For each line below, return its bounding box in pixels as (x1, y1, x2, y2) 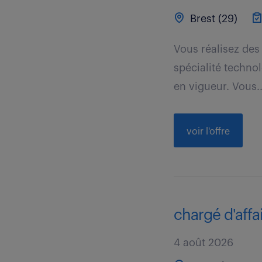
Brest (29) (187, 13, 238, 24)
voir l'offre (187, 127, 230, 136)
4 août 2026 (174, 237, 234, 248)
